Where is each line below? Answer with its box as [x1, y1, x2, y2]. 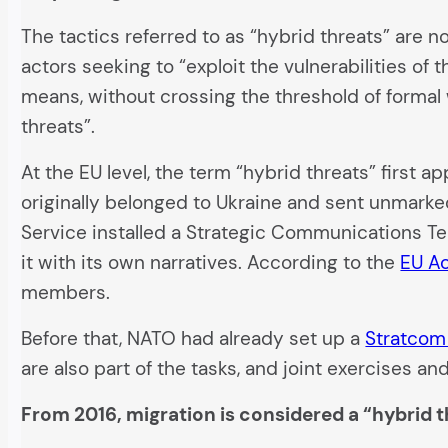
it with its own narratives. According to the [21, 249, 401, 275]
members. [21, 279, 111, 305]
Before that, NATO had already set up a [21, 325, 366, 351]
